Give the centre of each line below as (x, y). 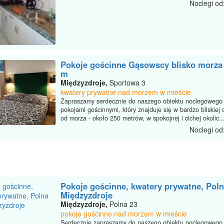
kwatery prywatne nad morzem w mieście (126, 92)
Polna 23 (122, 204)
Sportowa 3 (126, 82)
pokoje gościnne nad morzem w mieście (124, 213)
